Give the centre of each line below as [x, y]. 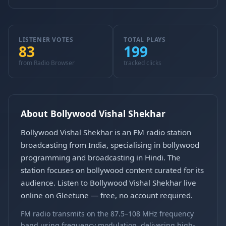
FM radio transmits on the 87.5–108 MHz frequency [107, 214]
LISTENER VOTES [46, 40]
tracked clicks [143, 63]
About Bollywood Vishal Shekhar [93, 114]
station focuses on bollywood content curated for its [112, 170]
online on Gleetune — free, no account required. [107, 195]
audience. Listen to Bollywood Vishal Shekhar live [108, 183]
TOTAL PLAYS [145, 40]
